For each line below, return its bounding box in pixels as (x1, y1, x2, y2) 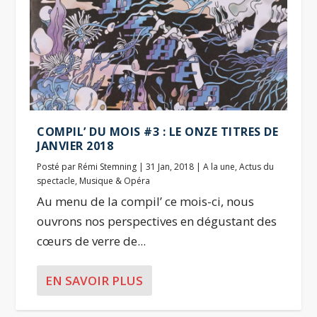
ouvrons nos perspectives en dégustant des (37, 213, 277, 230)
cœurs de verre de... (37, 233, 146, 250)
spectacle (37, 175, 76, 188)
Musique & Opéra (79, 175, 151, 188)
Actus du (239, 161, 275, 173)
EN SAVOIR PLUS (45, 272, 144, 289)
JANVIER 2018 (37, 138, 114, 154)
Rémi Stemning (78, 161, 137, 173)
